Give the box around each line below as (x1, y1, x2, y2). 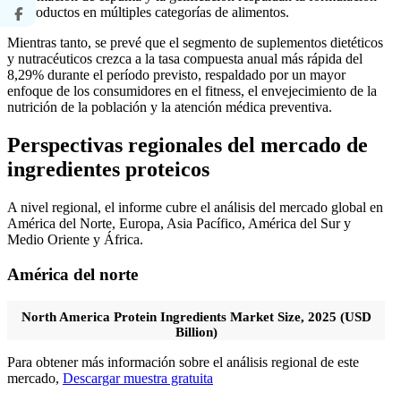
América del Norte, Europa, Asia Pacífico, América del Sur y (7, 215, 351, 231)
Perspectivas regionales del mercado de (7, 132, 368, 157)
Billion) (175, 325, 218, 340)
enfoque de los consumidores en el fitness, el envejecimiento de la (7, 83, 377, 98)
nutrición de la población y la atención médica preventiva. (7, 99, 332, 115)
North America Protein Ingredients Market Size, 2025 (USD (21, 310, 371, 325)
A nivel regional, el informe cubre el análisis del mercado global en (7, 199, 383, 215)
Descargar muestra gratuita (63, 371, 213, 387)
